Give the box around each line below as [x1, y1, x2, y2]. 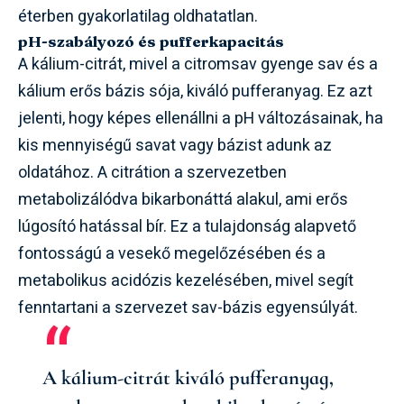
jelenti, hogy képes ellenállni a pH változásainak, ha [18, 106, 383, 131]
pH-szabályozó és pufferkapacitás [18, 32, 284, 50]
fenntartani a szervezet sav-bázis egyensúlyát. [18, 296, 358, 320]
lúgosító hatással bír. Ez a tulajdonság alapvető [18, 215, 356, 239]
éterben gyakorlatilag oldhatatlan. [18, 5, 258, 29]
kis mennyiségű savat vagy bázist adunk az [18, 133, 332, 158]
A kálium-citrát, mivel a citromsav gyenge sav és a [18, 52, 378, 77]
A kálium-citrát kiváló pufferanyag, [42, 365, 334, 390]
